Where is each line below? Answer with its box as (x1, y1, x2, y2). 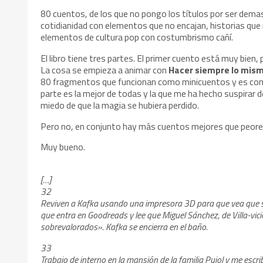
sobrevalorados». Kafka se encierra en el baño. (41, 220, 208, 234)
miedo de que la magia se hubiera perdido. (41, 97, 200, 112)
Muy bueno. (41, 140, 86, 154)
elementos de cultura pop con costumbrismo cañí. (41, 30, 234, 45)
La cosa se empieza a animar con (41, 62, 169, 77)
